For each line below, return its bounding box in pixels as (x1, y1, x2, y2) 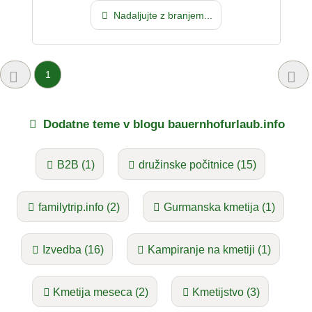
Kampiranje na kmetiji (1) (147, 244, 271, 256)
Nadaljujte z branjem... (110, 10, 212, 22)
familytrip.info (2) (38, 201, 120, 214)
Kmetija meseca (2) (53, 286, 148, 299)
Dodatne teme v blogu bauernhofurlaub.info (40, 116, 286, 131)
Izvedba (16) (42, 244, 104, 256)
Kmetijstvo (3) (192, 286, 260, 299)
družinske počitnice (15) (138, 159, 256, 171)
